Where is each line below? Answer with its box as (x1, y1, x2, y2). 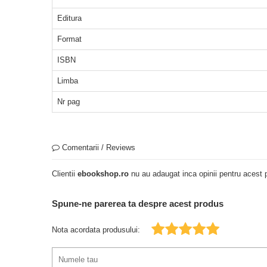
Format (57, 34, 82, 44)
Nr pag (57, 97, 80, 106)
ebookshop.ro (77, 169, 129, 178)
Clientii (52, 169, 77, 178)
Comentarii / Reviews (60, 142, 135, 152)
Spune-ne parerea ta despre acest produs (52, 198, 223, 209)
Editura (57, 13, 82, 23)
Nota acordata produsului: (52, 225, 140, 234)
